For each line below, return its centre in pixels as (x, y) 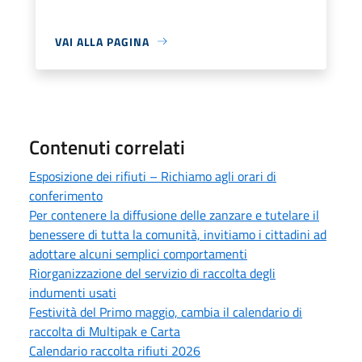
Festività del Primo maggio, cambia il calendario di (166, 311)
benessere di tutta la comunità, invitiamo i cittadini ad (178, 234)
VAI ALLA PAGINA (102, 41)
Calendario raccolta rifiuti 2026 (115, 350)
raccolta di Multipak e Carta (105, 331)
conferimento (66, 195)
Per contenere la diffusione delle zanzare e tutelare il (174, 215)
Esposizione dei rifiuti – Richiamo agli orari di (153, 176)
